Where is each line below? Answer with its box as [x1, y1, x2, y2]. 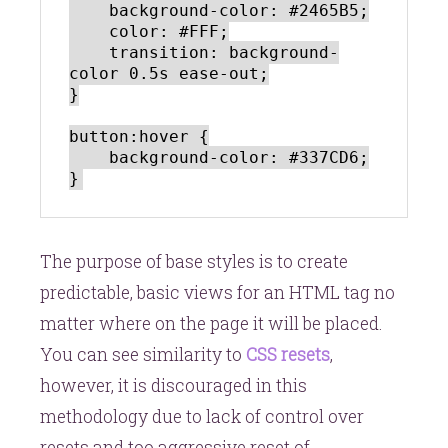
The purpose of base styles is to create [40, 249, 348, 273]
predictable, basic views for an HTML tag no [40, 280, 395, 304]
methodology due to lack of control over [40, 404, 364, 428]
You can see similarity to [40, 342, 246, 366]
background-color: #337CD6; [69, 147, 109, 167]
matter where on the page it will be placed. [40, 311, 383, 335]
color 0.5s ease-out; [69, 63, 269, 83]
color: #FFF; [69, 21, 109, 41]
